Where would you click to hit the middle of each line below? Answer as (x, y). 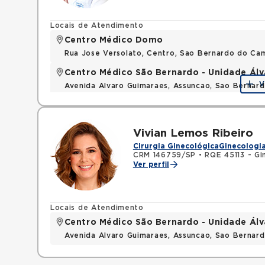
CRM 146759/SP (164, 155)
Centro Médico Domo (114, 40)
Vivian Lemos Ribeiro (193, 133)
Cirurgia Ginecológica (176, 146)
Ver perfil (151, 164)
